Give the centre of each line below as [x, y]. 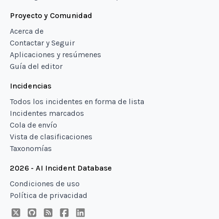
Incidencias [31, 86]
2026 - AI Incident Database [61, 168]
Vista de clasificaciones [51, 137]
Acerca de [27, 31]
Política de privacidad [49, 195]
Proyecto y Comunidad [51, 15]
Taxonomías [31, 148]
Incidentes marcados [47, 113]
